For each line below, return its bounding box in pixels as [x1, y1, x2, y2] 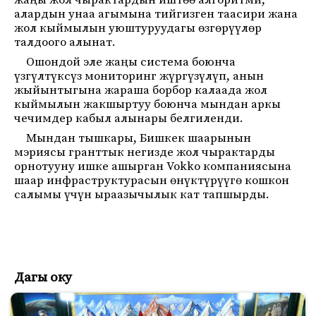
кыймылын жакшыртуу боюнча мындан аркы [14, 97, 281, 112]
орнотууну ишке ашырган [14, 159, 166, 174]
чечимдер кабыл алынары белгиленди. [14, 111, 243, 126]
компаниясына [200, 159, 291, 174]
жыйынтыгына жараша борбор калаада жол [14, 83, 267, 98]
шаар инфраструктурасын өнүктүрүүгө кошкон [14, 173, 289, 188]
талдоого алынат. [14, 35, 116, 50]
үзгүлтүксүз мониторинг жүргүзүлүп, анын [14, 68, 264, 84]
